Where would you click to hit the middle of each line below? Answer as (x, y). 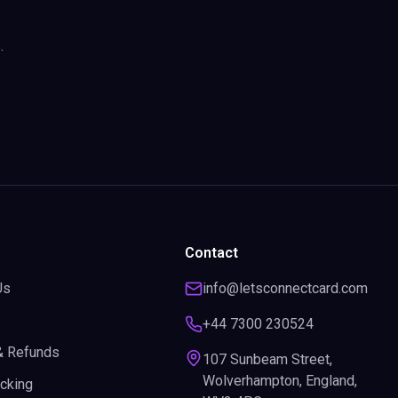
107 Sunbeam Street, (267, 359)
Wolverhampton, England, (280, 381)
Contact (211, 253)
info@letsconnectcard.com (285, 288)
